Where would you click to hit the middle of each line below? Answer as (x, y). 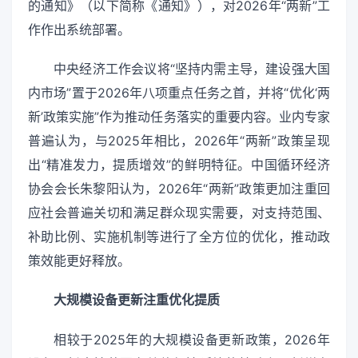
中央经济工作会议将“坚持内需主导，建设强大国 (192, 69)
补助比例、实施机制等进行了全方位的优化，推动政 (179, 237)
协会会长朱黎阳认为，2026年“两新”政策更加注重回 (179, 189)
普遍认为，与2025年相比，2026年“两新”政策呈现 (179, 141)
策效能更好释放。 (79, 261)
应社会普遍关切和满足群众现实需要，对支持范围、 (179, 213)
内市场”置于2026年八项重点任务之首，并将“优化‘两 (179, 93)
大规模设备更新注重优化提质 (137, 300)
